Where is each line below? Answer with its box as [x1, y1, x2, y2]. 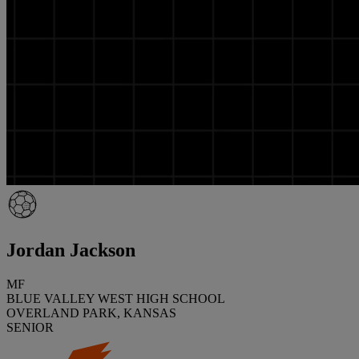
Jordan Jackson [6, 239, 135, 260]
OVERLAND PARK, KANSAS [6, 305, 176, 320]
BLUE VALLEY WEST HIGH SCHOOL [6, 291, 225, 305]
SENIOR [6, 320, 54, 334]
